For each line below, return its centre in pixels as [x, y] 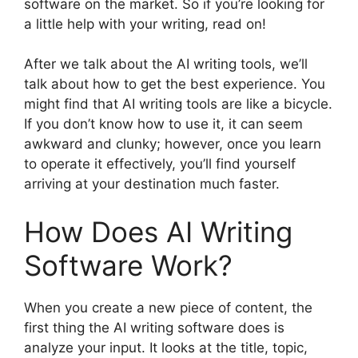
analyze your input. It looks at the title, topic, [166, 347]
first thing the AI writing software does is [154, 327]
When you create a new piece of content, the [168, 307]
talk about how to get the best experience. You [175, 84]
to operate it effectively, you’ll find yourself [160, 164]
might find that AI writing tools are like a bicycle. [178, 104]
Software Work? [128, 265]
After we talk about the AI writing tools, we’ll [166, 64]
